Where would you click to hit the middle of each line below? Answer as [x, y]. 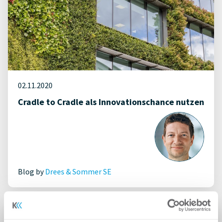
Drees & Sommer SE [78, 171]
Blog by [31, 171]
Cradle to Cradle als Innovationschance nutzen [111, 102]
